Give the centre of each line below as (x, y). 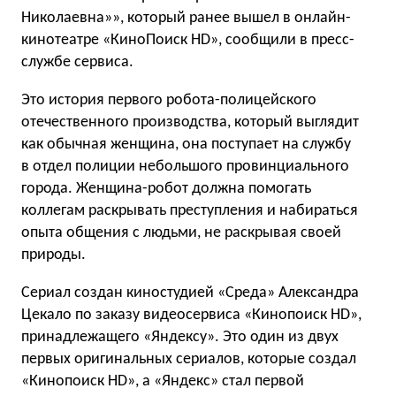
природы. (53, 255)
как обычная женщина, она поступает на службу (186, 145)
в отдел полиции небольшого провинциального (185, 167)
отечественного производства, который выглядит (190, 122)
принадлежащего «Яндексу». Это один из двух (180, 337)
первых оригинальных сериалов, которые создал (189, 359)
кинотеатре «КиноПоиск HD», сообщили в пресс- (188, 40)
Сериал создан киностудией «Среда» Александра (190, 293)
